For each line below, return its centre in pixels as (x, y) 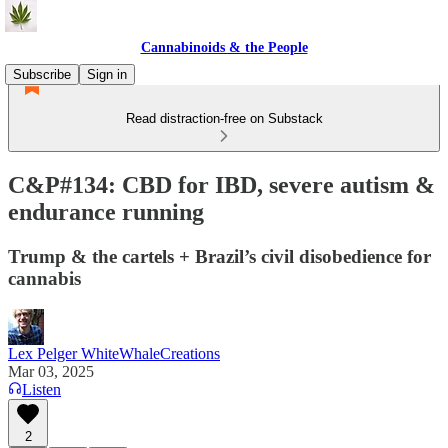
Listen (41, 389)
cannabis (44, 278)
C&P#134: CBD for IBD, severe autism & (221, 184)
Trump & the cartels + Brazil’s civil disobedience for (219, 256)
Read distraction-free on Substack (224, 118)
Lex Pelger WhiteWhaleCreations (114, 353)
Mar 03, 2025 (51, 371)
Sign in (107, 74)
